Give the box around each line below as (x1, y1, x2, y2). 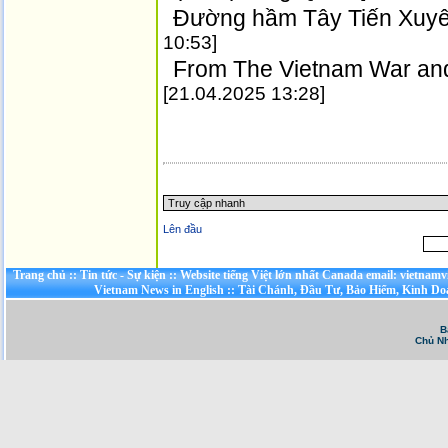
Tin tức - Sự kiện (80, 268, 167, 282)
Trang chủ (13, 268, 67, 282)
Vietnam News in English (94, 283, 224, 297)
